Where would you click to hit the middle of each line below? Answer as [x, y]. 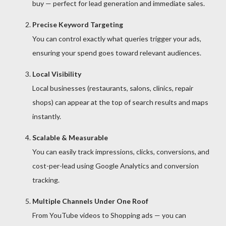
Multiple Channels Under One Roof [90, 201]
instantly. [47, 117]
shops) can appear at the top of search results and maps [120, 102]
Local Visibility [57, 74]
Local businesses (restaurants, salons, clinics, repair [113, 88]
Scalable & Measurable [70, 138]
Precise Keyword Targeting [78, 25]
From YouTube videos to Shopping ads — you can [109, 215]
